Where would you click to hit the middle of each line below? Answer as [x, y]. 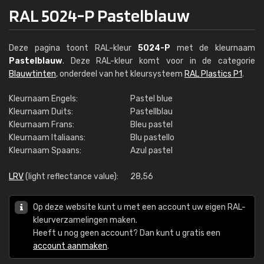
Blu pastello [152, 138]
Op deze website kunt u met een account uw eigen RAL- [139, 207]
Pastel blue [151, 99]
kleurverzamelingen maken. [85, 220]
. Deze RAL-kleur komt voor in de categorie [159, 61]
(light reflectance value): [71, 176]
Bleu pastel [151, 125]
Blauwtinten [32, 74]
